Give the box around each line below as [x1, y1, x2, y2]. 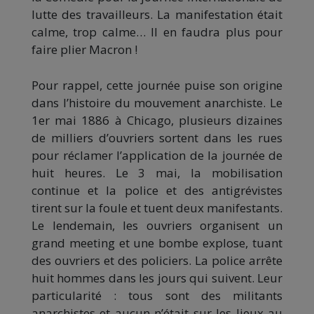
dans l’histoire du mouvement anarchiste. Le [32, 94, 282, 111]
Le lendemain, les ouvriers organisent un [32, 217, 282, 233]
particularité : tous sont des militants [32, 287, 282, 303]
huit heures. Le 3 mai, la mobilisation [32, 164, 282, 181]
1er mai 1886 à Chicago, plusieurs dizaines [32, 111, 282, 128]
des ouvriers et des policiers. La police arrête [32, 252, 282, 268]
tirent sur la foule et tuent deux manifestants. [32, 199, 282, 216]
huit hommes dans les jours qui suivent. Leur [32, 269, 282, 286]
